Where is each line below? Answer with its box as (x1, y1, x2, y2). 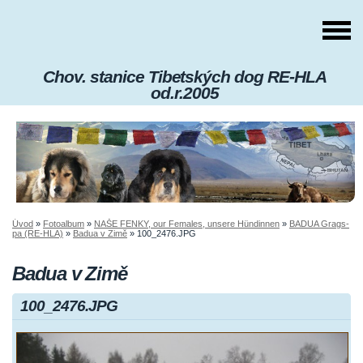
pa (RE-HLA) (12, 228, 63, 239)
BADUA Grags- (289, 219, 349, 229)
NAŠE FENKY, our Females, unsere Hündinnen (94, 219, 280, 229)
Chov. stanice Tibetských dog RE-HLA (43, 67, 327, 86)
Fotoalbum (43, 219, 84, 229)
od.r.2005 (151, 83, 219, 102)
